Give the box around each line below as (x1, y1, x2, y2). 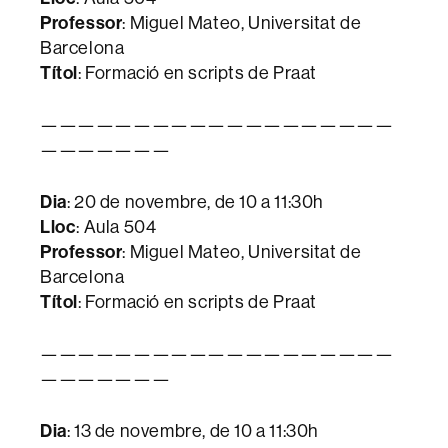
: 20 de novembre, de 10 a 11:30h (66, 192, 325, 212)
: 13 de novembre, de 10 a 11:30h (66, 421, 320, 441)
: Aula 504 (76, 217, 157, 237)
